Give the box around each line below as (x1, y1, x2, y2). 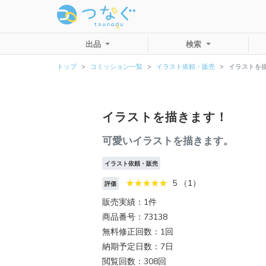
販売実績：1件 (102, 197, 157, 208)
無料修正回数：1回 (102, 226, 173, 238)
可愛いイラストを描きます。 (102, 134, 233, 148)
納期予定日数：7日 (102, 241, 173, 253)
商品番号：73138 (102, 211, 167, 223)
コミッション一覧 (90, 62, 142, 71)
